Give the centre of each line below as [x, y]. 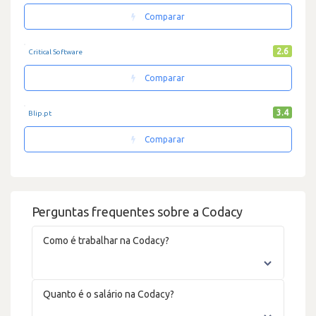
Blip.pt [40, 113]
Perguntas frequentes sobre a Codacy [137, 211]
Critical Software [55, 51]
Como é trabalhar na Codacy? [106, 240]
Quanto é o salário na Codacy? [109, 294]
